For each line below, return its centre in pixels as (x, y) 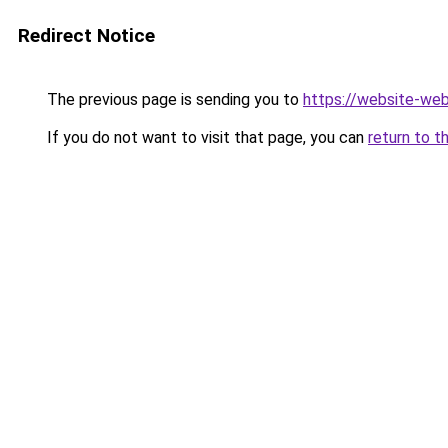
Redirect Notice (86, 35)
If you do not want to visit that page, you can (205, 137)
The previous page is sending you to (173, 99)
